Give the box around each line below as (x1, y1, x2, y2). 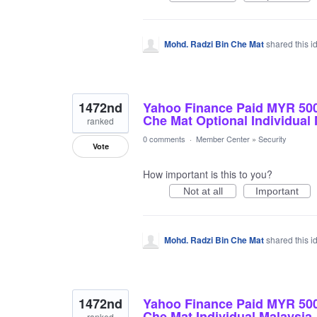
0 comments (143, 133, 185, 144)
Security (258, 133, 287, 144)
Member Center (196, 133, 250, 144)
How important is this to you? (143, 167, 272, 181)
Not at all (183, 185, 223, 197)
